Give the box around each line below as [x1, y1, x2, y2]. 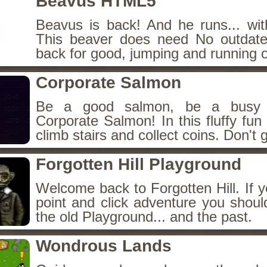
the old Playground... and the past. [36, 209, 252, 225]
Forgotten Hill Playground [36, 155, 241, 173]
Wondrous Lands [36, 237, 172, 255]
